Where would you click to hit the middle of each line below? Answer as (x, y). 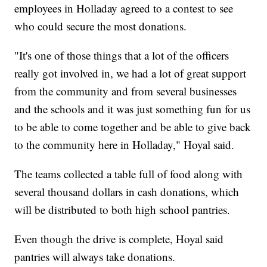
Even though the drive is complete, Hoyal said (119, 239)
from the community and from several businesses (126, 91)
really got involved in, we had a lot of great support (131, 73)
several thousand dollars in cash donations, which (127, 192)
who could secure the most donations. (101, 26)
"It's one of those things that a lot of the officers (122, 55)
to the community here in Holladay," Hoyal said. (125, 145)
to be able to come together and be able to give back (133, 127)
